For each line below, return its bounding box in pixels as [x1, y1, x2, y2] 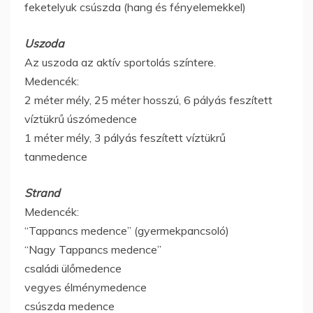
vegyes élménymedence [24, 279, 147, 294]
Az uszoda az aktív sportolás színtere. [24, 54, 216, 69]
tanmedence [24, 149, 87, 163]
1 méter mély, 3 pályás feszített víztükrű [24, 130, 226, 145]
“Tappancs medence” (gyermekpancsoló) [24, 223, 229, 238]
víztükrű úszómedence [24, 111, 137, 126]
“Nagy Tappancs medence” [24, 242, 161, 256]
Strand [24, 185, 60, 200]
